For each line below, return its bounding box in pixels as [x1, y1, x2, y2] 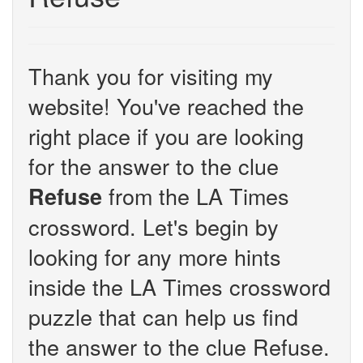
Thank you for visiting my [28, 60, 273, 92]
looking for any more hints [28, 241, 281, 272]
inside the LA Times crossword [28, 271, 331, 302]
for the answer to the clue [28, 150, 279, 181]
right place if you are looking [28, 120, 304, 152]
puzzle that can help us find [28, 301, 298, 332]
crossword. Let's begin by [28, 211, 279, 242]
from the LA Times [102, 180, 289, 211]
